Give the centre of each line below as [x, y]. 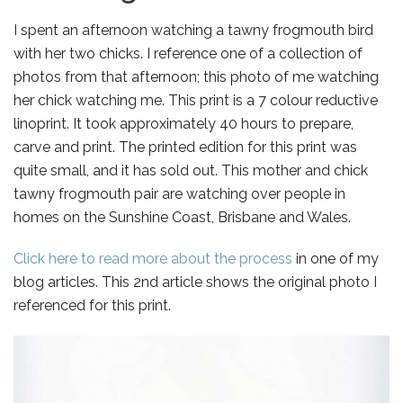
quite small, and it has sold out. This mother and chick [191, 171]
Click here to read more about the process [153, 259]
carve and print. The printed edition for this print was [185, 148]
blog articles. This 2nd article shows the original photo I [195, 282]
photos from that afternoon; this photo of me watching [196, 77]
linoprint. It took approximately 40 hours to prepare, [184, 124]
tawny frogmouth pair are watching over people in [179, 194]
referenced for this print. [92, 306]
